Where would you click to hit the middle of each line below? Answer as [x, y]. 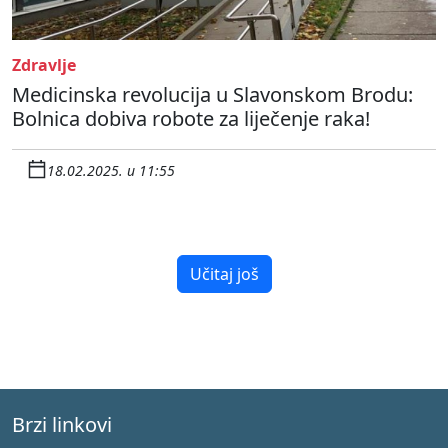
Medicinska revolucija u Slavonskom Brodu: [212, 94]
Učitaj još [224, 273]
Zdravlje [44, 64]
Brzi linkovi [62, 424]
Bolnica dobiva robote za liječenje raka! [191, 118]
